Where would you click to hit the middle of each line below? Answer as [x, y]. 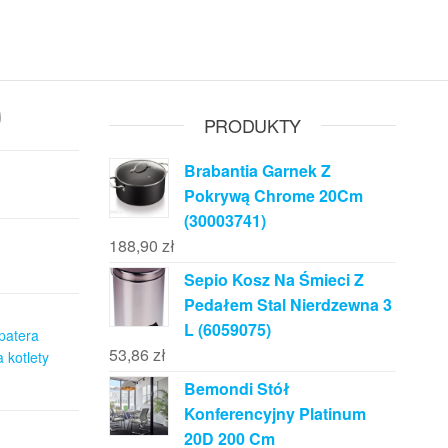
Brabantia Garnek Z [257, 170]
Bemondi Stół [236, 388]
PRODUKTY [252, 125]
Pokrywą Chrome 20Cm [273, 195]
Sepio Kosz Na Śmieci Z [273, 279]
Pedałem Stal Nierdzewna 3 [287, 304]
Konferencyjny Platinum [274, 413]
